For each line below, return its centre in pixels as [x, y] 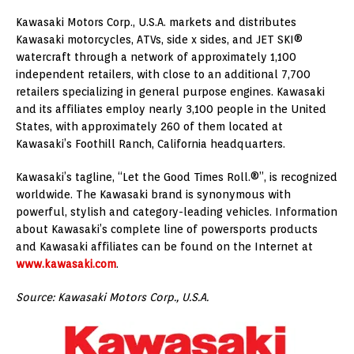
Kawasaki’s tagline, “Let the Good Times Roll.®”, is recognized [177, 177]
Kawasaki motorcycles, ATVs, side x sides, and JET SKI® [159, 39]
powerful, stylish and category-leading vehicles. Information [177, 211]
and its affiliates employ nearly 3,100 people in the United [171, 109]
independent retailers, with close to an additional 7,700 [163, 74]
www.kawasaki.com [66, 264]
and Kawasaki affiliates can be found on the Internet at [164, 246]
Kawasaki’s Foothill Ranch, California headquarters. [151, 143]
